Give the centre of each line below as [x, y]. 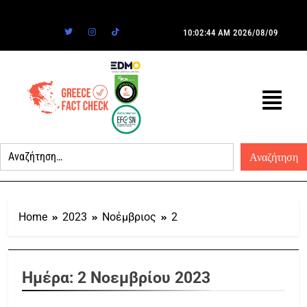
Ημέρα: [50, 277]
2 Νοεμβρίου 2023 [144, 277]
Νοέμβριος [129, 217]
